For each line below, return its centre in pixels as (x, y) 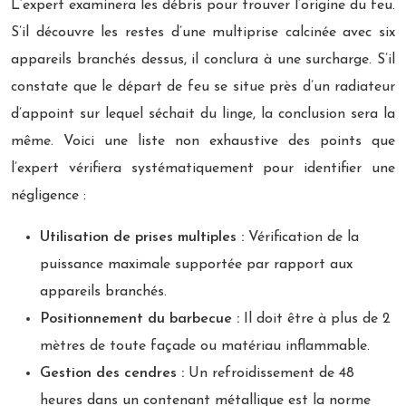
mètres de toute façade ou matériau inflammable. (205, 346)
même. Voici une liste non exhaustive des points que (203, 141)
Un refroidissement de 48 (269, 373)
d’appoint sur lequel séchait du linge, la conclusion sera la (203, 114)
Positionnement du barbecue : (140, 319)
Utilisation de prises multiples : (142, 237)
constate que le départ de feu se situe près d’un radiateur (203, 87)
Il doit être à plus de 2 (315, 319)
